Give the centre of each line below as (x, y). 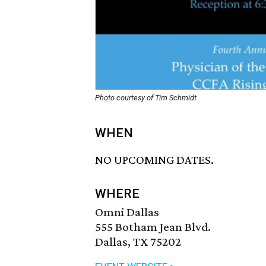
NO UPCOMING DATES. (154, 160)
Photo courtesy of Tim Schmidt (146, 98)
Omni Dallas (127, 212)
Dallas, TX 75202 (138, 242)
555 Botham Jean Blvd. (153, 227)
